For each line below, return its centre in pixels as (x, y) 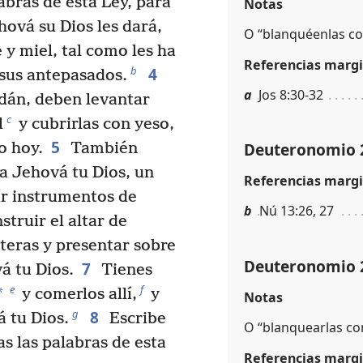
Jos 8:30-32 (291, 94)
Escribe (135, 319)
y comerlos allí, (77, 295)
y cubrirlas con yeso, (94, 125)
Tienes (124, 271)
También (102, 149)
